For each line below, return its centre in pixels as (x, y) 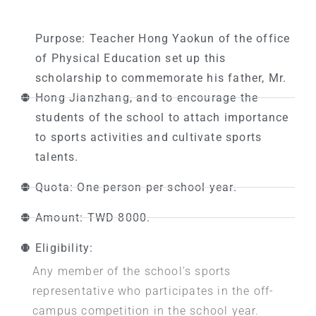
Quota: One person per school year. (136, 187)
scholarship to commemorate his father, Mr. (161, 78)
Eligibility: (65, 248)
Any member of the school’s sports (132, 271)
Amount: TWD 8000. (93, 217)
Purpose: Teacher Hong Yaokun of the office (163, 38)
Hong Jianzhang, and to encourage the (147, 97)
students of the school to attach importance (162, 117)
